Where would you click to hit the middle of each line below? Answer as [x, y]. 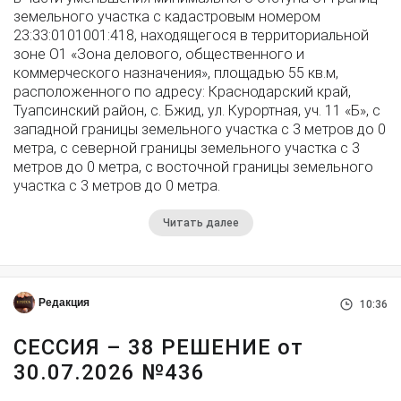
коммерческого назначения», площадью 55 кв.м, [176, 73]
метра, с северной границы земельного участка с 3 [187, 148]
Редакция [64, 303]
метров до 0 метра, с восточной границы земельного [193, 167]
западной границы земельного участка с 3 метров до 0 [200, 129]
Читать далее [200, 223]
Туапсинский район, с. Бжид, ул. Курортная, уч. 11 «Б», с [197, 111]
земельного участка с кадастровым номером [167, 17]
